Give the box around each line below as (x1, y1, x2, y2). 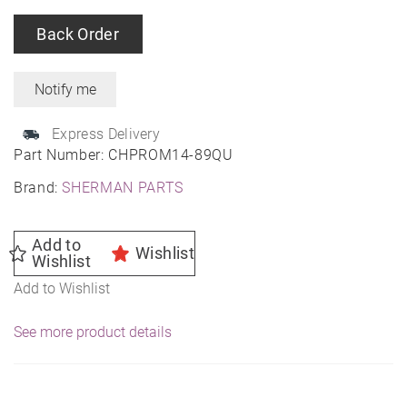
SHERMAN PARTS (62, 179, 184, 197)
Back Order (36, 25, 120, 45)
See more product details (14, 323, 172, 342)
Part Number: (14, 146, 109, 164)
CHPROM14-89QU (108, 146, 233, 164)
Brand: (14, 179, 63, 197)
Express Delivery (52, 125, 161, 144)
